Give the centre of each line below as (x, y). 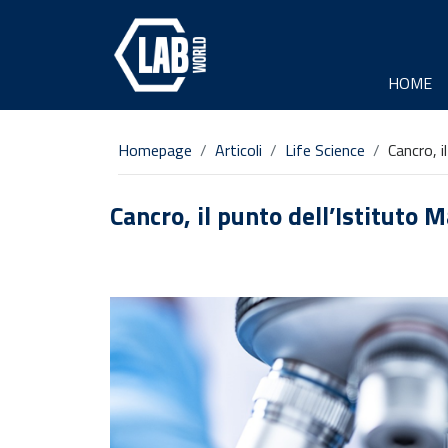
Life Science (325, 150)
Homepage (155, 150)
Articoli (238, 150)
